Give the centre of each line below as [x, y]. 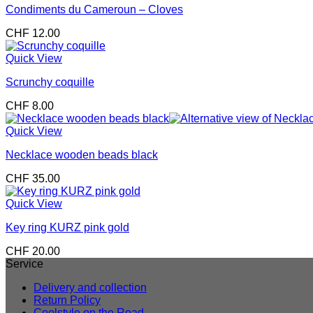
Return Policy [67, 300]
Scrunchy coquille [50, 82]
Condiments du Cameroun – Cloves [94, 10]
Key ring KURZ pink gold [67, 228]
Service [24, 264]
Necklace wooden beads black [82, 155]
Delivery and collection [90, 288]
